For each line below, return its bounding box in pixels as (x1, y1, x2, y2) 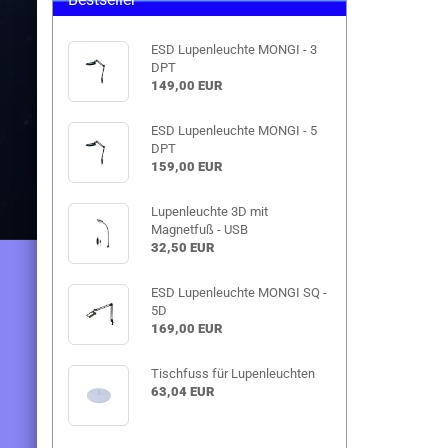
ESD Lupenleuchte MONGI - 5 (150, 123, 317, 138)
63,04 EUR (150, 384, 214, 399)
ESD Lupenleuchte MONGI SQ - (150, 285, 327, 300)
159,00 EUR (150, 159, 222, 174)
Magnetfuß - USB (150, 222, 248, 237)
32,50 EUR (150, 240, 214, 255)
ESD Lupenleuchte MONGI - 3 (150, 42, 317, 57)
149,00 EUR (150, 78, 222, 93)
